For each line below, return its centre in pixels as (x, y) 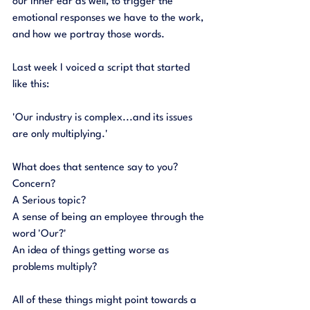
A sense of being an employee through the (110, 217)
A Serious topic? (51, 201)
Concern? (35, 184)
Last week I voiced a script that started (102, 68)
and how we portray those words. (90, 35)
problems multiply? (55, 267)
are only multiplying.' (60, 134)
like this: (31, 84)
